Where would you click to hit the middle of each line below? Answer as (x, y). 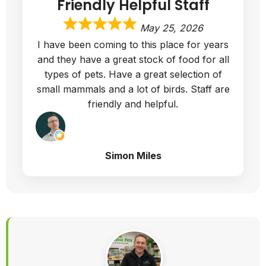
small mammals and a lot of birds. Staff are (133, 89)
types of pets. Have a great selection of (133, 75)
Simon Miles (133, 156)
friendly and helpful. (133, 104)
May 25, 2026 (172, 28)
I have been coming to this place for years (133, 45)
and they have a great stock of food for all (133, 60)
